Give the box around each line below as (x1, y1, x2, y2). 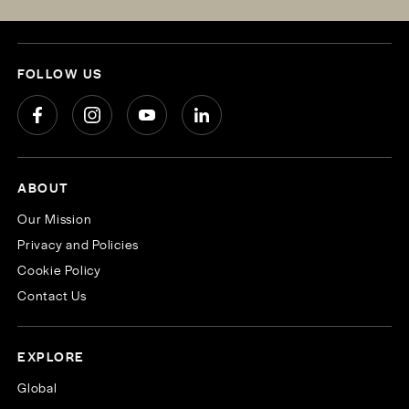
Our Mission (17, 209, 92, 228)
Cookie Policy (17, 260, 101, 279)
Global (17, 378, 58, 397)
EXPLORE (17, 347, 85, 366)
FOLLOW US (17, 64, 103, 83)
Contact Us (17, 286, 87, 305)
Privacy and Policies (17, 235, 140, 254)
